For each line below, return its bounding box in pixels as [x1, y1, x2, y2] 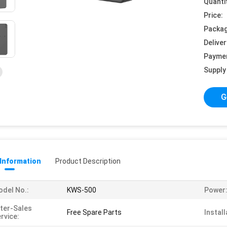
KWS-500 [67, 186, 96, 194]
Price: [204, 11, 223, 19]
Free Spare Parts [67, 208, 122, 216]
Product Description [55, 157, 121, 165]
